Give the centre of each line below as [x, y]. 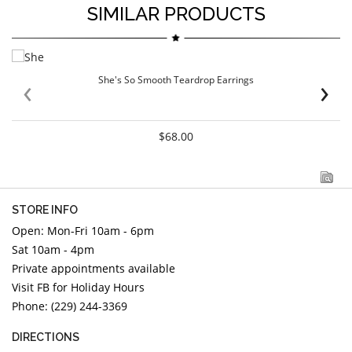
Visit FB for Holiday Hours [78, 288]
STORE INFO [45, 210]
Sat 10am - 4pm [53, 250]
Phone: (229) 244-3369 [70, 306]
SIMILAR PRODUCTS [176, 14]
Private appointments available [95, 269]
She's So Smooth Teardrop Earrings [176, 80]
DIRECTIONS [46, 337]
